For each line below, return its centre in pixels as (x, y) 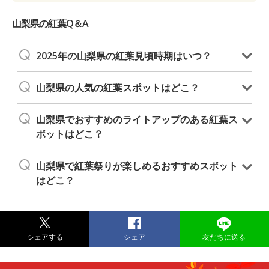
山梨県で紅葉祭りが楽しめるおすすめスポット (137, 165)
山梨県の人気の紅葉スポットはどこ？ (118, 87)
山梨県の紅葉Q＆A (50, 23)
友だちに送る (224, 237)
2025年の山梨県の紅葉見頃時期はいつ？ (124, 56)
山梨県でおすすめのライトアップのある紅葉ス (137, 119)
